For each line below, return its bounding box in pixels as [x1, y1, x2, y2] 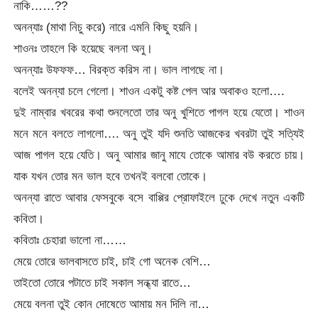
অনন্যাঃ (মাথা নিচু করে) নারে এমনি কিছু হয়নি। [13, 19, 199, 34]
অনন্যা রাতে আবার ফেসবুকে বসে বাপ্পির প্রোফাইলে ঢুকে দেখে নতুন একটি [13, 190, 305, 204]
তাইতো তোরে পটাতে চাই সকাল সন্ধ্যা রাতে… [13, 275, 192, 290]
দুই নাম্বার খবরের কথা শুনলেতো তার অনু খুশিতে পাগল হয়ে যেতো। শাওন [13, 104, 305, 119]
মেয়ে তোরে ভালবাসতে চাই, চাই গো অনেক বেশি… [13, 253, 212, 268]
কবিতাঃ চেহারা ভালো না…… [13, 232, 127, 247]
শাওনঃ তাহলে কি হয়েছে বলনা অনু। [13, 40, 153, 55]
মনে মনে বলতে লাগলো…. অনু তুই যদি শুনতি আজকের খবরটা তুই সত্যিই [13, 126, 305, 141]
